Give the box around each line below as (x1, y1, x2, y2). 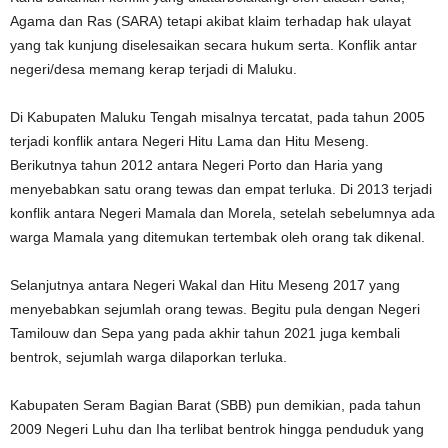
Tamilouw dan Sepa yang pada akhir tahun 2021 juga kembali (10, 324, 400, 341)
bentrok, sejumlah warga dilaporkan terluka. (10, 348, 287, 365)
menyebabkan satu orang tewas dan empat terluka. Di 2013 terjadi (10, 180, 432, 197)
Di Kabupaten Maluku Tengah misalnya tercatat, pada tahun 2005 (10, 108, 425, 125)
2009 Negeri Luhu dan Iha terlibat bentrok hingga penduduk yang (10, 420, 424, 437)
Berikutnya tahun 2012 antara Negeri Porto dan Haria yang (10, 156, 383, 173)
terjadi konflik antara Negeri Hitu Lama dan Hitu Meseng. (10, 132, 369, 149)
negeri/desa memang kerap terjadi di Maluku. (10, 60, 297, 77)
